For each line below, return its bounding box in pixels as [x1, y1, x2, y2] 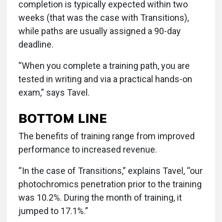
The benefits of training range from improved [18, 131, 195, 141]
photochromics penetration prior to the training [18, 179, 202, 189]
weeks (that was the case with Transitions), [18, 12, 189, 23]
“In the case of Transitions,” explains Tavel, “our [18, 166, 203, 176]
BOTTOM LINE [18, 111, 107, 126]
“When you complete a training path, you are [18, 60, 190, 71]
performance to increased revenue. [18, 144, 157, 155]
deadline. [18, 39, 54, 50]
